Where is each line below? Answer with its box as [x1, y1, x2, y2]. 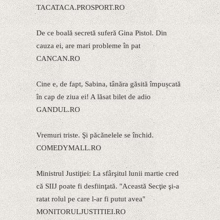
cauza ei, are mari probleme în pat [36, 41, 140, 50]
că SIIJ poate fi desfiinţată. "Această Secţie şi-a [36, 182, 179, 190]
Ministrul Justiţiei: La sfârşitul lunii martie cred [36, 169, 179, 177]
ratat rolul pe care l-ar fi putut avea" [36, 194, 145, 203]
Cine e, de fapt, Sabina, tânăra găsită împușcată [36, 80, 181, 88]
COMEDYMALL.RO [36, 143, 101, 152]
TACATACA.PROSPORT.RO [36, 3, 125, 11]
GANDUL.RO [36, 105, 80, 113]
